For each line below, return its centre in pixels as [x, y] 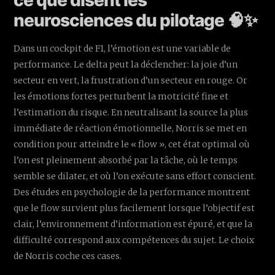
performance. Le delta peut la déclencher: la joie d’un [126, 64]
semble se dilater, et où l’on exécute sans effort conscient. [135, 176]
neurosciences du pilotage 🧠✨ [136, 20]
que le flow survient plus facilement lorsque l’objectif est [134, 208]
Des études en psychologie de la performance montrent [132, 192]
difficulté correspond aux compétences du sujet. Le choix [134, 240]
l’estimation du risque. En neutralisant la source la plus [131, 112]
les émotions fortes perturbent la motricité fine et [121, 96]
